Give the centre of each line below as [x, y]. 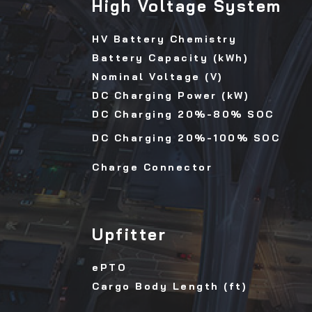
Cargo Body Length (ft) [169, 287]
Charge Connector [152, 167]
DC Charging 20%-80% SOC [183, 115]
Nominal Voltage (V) [157, 77]
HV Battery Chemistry [164, 39]
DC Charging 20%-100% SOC [186, 138]
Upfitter [129, 235]
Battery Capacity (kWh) [170, 58]
